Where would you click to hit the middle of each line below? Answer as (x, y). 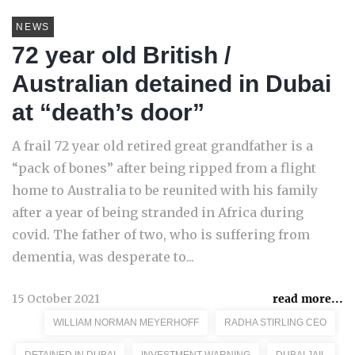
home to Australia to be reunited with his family (165, 190)
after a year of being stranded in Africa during (158, 212)
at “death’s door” (108, 112)
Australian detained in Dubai (172, 84)
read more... (308, 299)
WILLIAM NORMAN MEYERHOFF (126, 323)
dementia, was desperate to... (103, 257)
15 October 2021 (56, 299)
